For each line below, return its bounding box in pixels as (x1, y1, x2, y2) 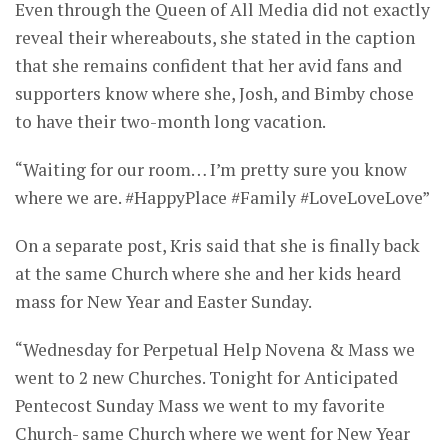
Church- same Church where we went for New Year (15, 422, 410, 446)
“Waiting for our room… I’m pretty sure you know (15, 158, 407, 182)
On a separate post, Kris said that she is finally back (15, 234, 420, 258)
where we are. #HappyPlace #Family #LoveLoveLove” (15, 186, 430, 210)
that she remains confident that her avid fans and (15, 54, 402, 78)
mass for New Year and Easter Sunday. (15, 290, 312, 314)
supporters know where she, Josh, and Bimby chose (15, 82, 414, 106)
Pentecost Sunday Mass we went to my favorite (15, 394, 385, 418)
